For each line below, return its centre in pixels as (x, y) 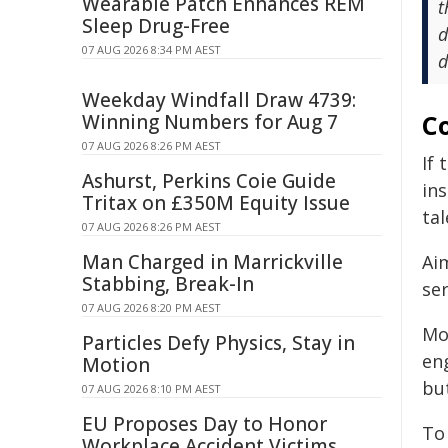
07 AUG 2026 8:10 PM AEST (151, 388)
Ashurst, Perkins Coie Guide (209, 181)
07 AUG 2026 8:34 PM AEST (151, 49)
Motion (116, 365)
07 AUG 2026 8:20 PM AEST (151, 307)
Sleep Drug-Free (156, 26)
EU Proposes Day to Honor (204, 424)
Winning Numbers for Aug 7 (210, 122)
